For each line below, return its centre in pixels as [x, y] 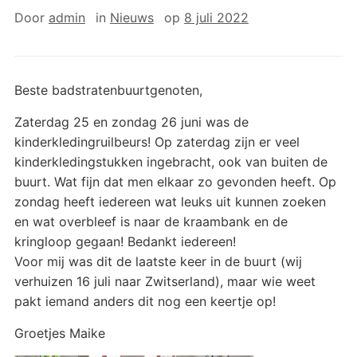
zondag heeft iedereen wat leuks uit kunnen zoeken [170, 202]
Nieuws [131, 18]
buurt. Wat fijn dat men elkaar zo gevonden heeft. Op [175, 182]
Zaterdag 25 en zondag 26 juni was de [131, 122]
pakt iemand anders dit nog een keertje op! [145, 301]
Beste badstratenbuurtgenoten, [108, 90]
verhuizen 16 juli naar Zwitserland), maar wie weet [165, 281]
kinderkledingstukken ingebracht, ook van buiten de [171, 162]
